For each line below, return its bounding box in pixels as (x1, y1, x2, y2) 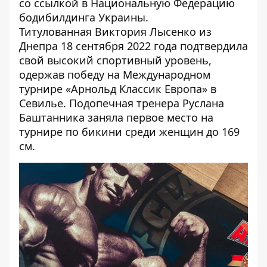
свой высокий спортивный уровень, (19, 53, 212, 67)
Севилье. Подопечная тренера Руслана (19, 96, 224, 110)
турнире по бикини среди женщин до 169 (19, 125, 240, 139)
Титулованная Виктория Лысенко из (19, 24, 212, 39)
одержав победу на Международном (19, 67, 210, 82)
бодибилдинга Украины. (19, 10, 148, 24)
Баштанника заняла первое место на (19, 110, 213, 125)
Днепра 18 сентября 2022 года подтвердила (19, 39, 248, 53)
